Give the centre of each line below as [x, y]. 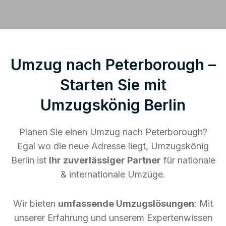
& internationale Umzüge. [113, 174]
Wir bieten [36, 203]
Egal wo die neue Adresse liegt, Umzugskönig [113, 146]
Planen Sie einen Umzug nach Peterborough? [113, 132]
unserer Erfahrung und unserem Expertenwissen [113, 217]
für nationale [188, 160]
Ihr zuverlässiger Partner [105, 160]
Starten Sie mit [113, 84]
